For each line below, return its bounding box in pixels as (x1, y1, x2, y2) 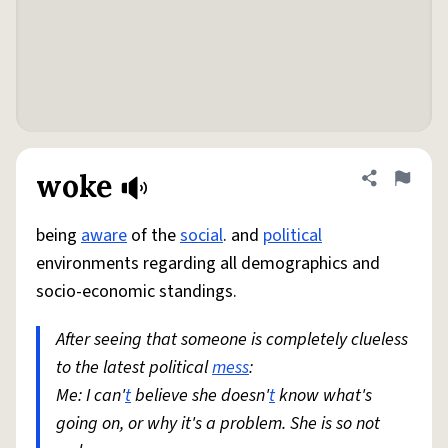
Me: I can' (56, 383, 125, 408)
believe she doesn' (131, 383, 269, 408)
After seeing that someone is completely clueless (56, 327, 408, 352)
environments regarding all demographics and (36, 251, 380, 276)
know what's (275, 383, 372, 408)
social (180, 223, 223, 248)
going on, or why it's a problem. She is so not (56, 411, 380, 436)
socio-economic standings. (36, 279, 237, 304)
